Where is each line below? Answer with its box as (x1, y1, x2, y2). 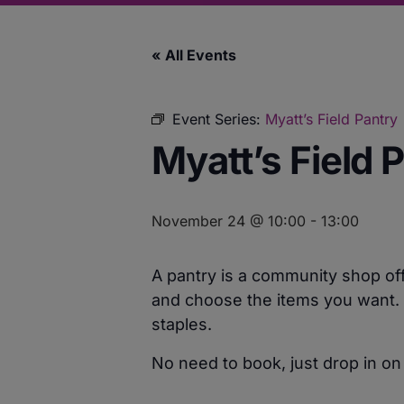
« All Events (151, 45, 236, 64)
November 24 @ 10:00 (151, 211, 306, 230)
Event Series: (172, 109, 265, 128)
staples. (151, 314, 212, 334)
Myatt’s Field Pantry (265, 109, 398, 128)
